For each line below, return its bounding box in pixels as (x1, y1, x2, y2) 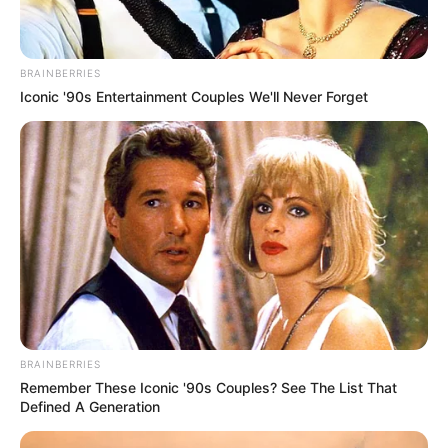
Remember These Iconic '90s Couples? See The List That (20, 379, 397, 397)
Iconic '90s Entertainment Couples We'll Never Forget (20, 87, 368, 105)
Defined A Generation (20, 398, 160, 416)
